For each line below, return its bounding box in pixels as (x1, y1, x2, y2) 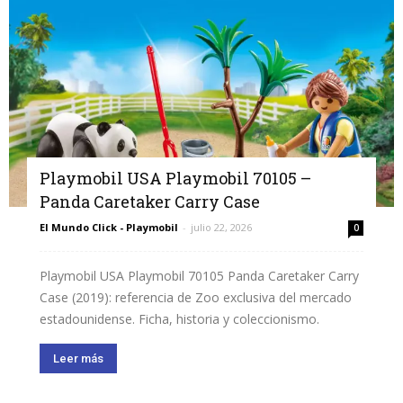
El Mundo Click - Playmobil (40, 220, 178, 235)
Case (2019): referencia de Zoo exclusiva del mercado (40, 289, 352, 307)
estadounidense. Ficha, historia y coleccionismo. (40, 310, 319, 328)
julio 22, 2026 (191, 220, 252, 235)
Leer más (53, 352, 103, 366)
